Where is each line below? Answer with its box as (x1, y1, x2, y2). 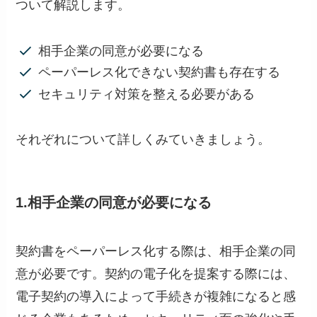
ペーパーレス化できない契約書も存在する (38, 65, 280, 80)
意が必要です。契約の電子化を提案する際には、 (16, 266, 296, 281)
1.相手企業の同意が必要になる (16, 194, 212, 210)
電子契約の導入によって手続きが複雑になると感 (16, 289, 296, 304)
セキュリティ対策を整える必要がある (38, 86, 255, 101)
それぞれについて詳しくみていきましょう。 (16, 132, 271, 147)
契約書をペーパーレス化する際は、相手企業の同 (16, 243, 296, 258)
